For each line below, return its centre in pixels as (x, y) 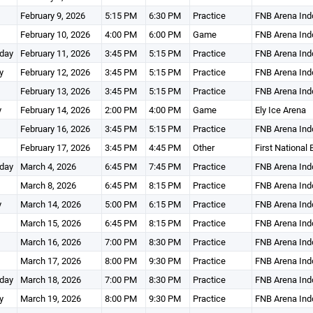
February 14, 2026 (55, 110)
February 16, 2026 (55, 129)
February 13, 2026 (55, 91)
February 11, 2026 (55, 53)
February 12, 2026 (55, 72)
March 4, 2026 (48, 166)
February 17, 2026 (55, 147)
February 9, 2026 (52, 15)
